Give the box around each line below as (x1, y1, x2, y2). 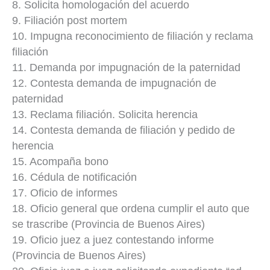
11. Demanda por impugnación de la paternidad (12, 61, 240, 74)
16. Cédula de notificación (12, 171, 137, 183)
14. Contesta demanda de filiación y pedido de (12, 124, 235, 136)
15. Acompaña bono (12, 155, 108, 168)
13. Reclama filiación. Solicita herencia (12, 108, 198, 121)
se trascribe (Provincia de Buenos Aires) (12, 218, 205, 230)
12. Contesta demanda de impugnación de (12, 77, 216, 89)
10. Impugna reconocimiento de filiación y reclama (12, 30, 253, 42)
